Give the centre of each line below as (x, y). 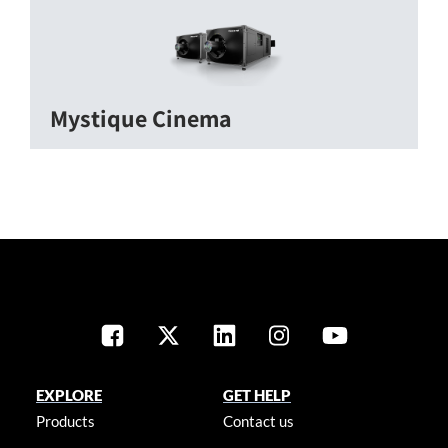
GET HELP (257, 394)
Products (65, 420)
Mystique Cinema (141, 117)
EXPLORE (68, 394)
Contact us (259, 420)
